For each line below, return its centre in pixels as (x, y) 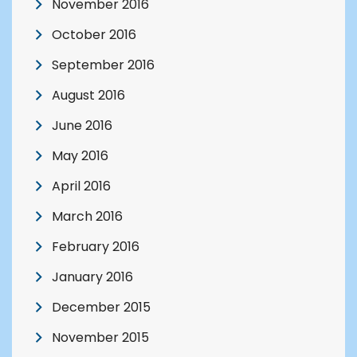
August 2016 (88, 96)
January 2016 (92, 277)
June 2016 (82, 126)
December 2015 (101, 308)
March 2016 (87, 217)
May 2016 (80, 156)
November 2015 (100, 338)
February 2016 (96, 247)
